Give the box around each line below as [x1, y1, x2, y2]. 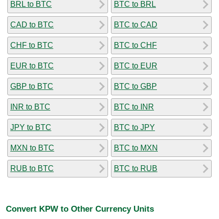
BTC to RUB [114, 164, 157, 173]
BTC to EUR [114, 61, 157, 70]
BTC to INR [114, 102, 154, 111]
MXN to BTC [10, 143, 54, 152]
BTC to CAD [114, 20, 157, 29]
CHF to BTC [10, 41, 53, 49]
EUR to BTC [10, 61, 54, 70]
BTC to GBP [114, 82, 157, 90]
